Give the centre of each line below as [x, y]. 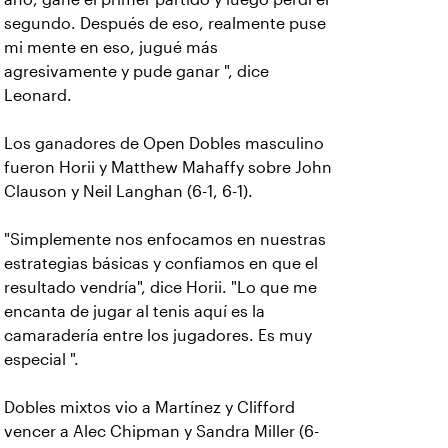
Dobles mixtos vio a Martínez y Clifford [149, 407]
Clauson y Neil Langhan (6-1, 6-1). [128, 191]
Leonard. [38, 95]
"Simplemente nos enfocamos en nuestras [165, 239]
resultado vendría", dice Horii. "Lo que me [160, 287]
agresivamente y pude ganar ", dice [136, 71]
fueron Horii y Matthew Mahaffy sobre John [168, 167]
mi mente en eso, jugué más [111, 47]
